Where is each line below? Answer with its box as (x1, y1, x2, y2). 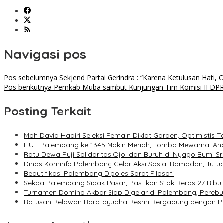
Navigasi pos (4, 45, 86, 62)
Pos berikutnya (4, 82, 52, 92)
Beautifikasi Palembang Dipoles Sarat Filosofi (24, 169, 174, 178)
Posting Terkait (4, 104, 91, 119)
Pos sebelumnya (4, 73, 57, 83)
